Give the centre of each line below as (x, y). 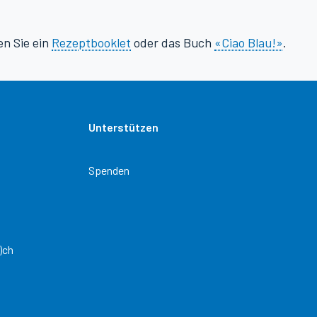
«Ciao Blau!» (249, 42)
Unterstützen (123, 127)
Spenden (109, 170)
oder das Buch (173, 42)
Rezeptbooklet (91, 42)
